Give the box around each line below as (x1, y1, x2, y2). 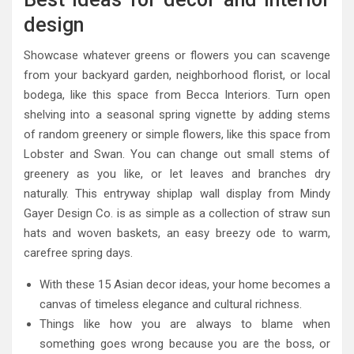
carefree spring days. (24, 245, 133, 260)
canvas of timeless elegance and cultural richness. (40, 296, 302, 311)
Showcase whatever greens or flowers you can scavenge (24, 47, 330, 62)
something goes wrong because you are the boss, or (40, 336, 330, 351)
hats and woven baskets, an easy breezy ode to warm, (24, 225, 330, 240)
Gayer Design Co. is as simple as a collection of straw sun (24, 205, 330, 220)
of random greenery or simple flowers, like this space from (24, 126, 330, 141)
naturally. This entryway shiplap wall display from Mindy (24, 186, 330, 201)
